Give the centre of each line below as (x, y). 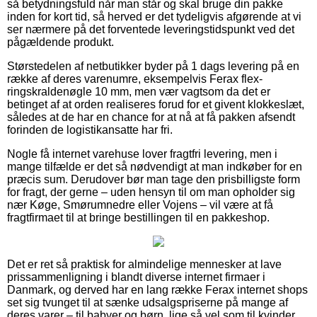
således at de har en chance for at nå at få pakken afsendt (151, 117)
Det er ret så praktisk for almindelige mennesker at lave (144, 264)
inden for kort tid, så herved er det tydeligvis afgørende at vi (154, 16)
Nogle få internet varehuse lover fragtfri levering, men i (142, 154)
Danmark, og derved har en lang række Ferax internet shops (157, 289)
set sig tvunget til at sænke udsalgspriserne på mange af (148, 302)
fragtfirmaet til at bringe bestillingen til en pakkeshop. (138, 217)
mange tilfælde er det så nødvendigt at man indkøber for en (155, 166)
